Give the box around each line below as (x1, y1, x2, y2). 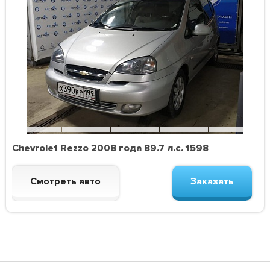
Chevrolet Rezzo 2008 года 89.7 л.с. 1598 (12, 142, 209, 155)
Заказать (190, 175, 234, 188)
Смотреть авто (30, 175, 101, 188)
